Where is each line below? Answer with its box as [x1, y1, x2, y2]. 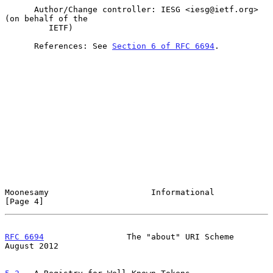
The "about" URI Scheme [44, 232, 234, 241]
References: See [34, 41, 112, 51]
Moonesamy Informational [5, 187, 214, 197]
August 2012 [5, 241, 58, 250]
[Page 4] [5, 196, 44, 206]
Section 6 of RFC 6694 [112, 41, 214, 51]
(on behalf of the [5, 13, 88, 23]
